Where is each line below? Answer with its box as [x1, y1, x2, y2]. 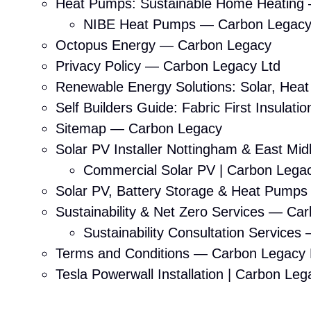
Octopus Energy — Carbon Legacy [56, 37, 271, 53]
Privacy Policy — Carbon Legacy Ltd [56, 58, 280, 74]
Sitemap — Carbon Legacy [56, 121, 222, 136]
